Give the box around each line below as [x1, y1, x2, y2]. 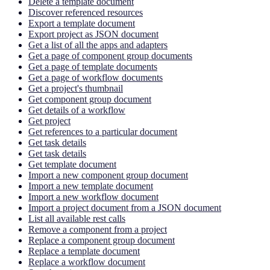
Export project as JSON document [28, 28, 159, 39]
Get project [28, 115, 71, 126]
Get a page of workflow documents [28, 72, 163, 83]
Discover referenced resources [28, 7, 143, 17]
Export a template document [28, 17, 135, 28]
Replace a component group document [28, 234, 175, 245]
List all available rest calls [28, 213, 125, 224]
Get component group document [28, 93, 151, 104]
